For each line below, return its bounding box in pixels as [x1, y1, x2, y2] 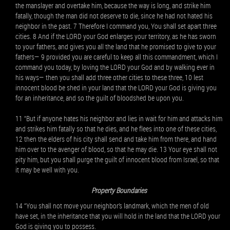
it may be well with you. [15, 165, 79, 175]
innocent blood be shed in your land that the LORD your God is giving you [15, 83, 217, 92]
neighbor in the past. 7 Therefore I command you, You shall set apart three [15, 21, 217, 31]
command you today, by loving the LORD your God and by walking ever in [15, 62, 215, 72]
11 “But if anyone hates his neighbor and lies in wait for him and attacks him [15, 113, 222, 123]
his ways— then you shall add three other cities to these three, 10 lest [15, 72, 203, 82]
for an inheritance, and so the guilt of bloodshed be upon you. [15, 93, 184, 103]
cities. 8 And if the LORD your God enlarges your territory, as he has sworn [15, 31, 216, 41]
